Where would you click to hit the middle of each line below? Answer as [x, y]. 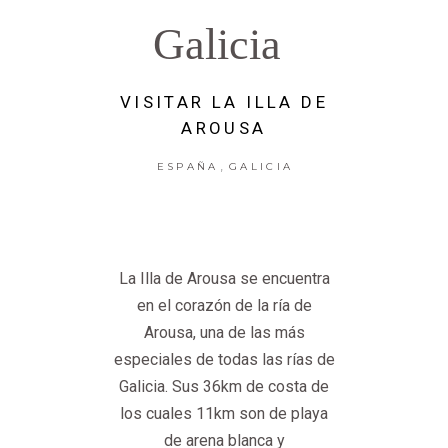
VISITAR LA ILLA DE [224, 102]
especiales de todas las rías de [224, 360]
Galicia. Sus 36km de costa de [224, 387]
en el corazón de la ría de [224, 306]
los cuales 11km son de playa [224, 414]
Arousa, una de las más [224, 333]
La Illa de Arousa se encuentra [224, 279]
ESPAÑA [187, 167]
